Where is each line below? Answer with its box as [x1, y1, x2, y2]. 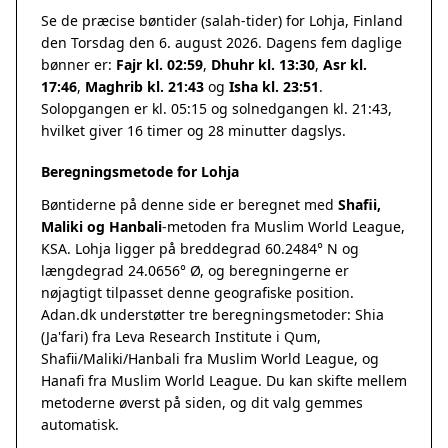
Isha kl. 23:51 [229, 77, 319, 96]
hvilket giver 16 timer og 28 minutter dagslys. [41, 121, 346, 140]
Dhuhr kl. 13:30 [211, 55, 315, 74]
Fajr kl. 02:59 [116, 55, 203, 74]
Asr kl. [323, 55, 367, 74]
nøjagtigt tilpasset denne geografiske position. [41, 283, 354, 302]
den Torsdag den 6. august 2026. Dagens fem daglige [41, 33, 402, 52]
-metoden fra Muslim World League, [162, 217, 405, 236]
